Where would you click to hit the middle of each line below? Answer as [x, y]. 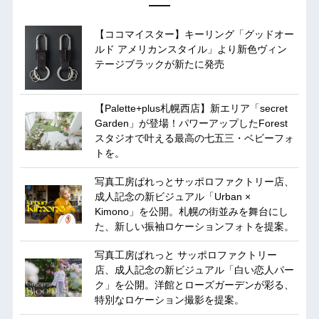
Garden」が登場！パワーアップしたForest [191, 124]
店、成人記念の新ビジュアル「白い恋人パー [194, 270]
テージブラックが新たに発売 [159, 64]
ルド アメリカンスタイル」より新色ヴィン [190, 49]
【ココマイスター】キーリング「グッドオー [194, 35]
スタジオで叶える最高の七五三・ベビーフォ [194, 138]
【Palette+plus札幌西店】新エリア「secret [191, 109]
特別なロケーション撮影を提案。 [169, 300]
